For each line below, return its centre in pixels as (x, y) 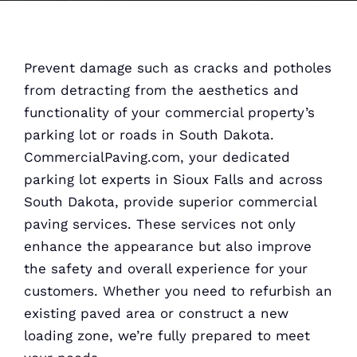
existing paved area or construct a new (156, 313)
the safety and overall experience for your (165, 269)
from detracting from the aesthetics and (161, 90)
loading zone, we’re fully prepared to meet (167, 335)
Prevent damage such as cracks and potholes (177, 68)
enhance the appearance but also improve (167, 246)
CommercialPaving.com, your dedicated (157, 157)
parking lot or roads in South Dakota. (149, 135)
